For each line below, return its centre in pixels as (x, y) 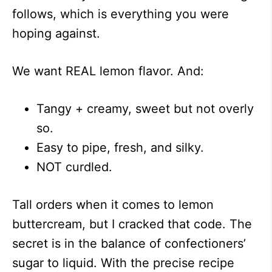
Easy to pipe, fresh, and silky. (120, 148)
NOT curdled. (74, 167)
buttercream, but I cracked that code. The (132, 224)
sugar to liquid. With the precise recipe (123, 263)
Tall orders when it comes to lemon (113, 205)
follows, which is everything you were (121, 14)
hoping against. (56, 33)
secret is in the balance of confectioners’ (129, 243)
